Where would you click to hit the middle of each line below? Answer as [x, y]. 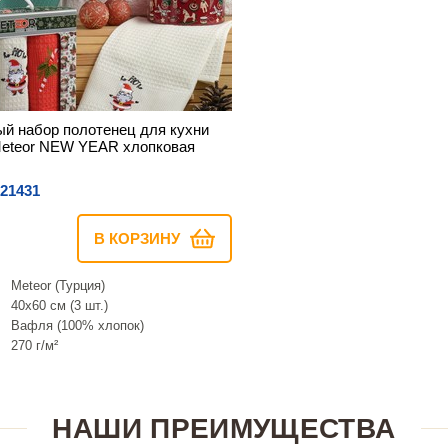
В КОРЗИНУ [137, 238]
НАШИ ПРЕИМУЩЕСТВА [224, 428]
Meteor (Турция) [58, 285]
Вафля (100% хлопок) [77, 325]
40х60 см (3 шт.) [59, 305]
